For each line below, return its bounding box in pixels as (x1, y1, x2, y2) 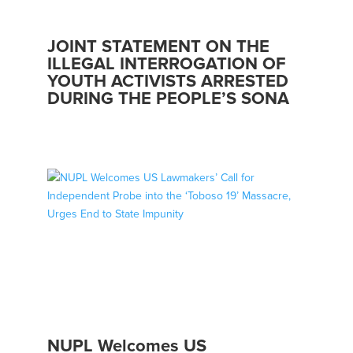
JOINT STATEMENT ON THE (46, 36, 269, 58)
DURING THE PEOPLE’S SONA (46, 88, 289, 110)
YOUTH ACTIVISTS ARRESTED (46, 71, 288, 93)
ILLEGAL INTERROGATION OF (46, 54, 286, 76)
